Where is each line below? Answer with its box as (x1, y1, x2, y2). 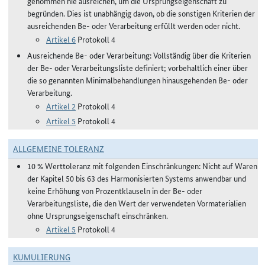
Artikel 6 (46, 33, 76, 45)
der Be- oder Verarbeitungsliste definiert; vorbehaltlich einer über (27, 62, 248, 73)
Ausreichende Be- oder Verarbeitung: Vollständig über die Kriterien (27, 49, 251, 61)
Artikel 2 (46, 100, 76, 112)
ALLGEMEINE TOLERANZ (13, 143, 104, 154)
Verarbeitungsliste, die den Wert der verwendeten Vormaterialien (27, 197, 246, 209)
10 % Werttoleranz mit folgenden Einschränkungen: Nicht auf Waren (27, 160, 257, 172)
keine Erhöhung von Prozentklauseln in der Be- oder (27, 185, 202, 196)
